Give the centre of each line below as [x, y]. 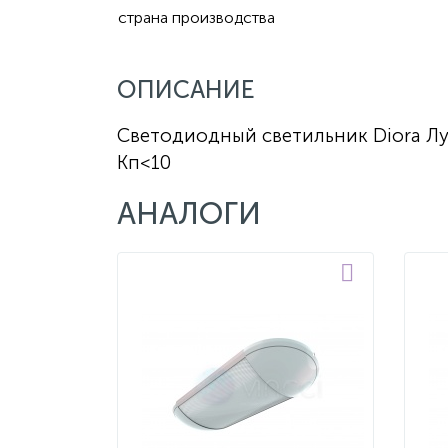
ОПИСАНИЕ [186, 89]
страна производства [196, 17]
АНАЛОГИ [189, 214]
